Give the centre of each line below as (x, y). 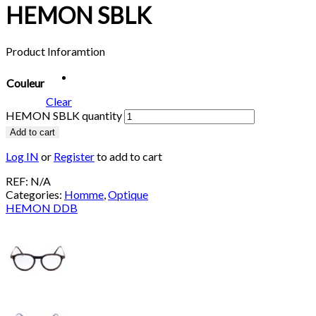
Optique (128, 194)
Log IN (22, 156)
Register (74, 156)
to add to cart (128, 156)
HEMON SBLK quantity (64, 115)
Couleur (25, 83)
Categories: (35, 194)
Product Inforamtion (55, 51)
